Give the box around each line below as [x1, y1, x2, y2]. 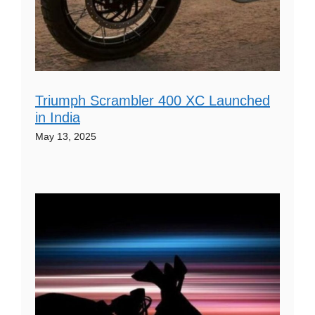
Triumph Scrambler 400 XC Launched [35, 92, 270, 108]
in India [35, 109, 80, 125]
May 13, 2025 [35, 130, 96, 142]
